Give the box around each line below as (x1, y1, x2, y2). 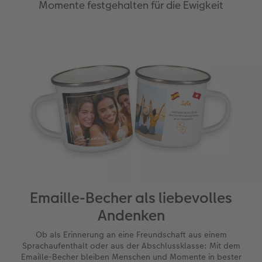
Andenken (97, 205, 165, 226)
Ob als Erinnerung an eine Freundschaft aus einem (35, 228, 227, 240)
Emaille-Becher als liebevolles (30, 187, 232, 208)
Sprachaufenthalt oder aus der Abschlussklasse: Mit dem (22, 239, 240, 251)
